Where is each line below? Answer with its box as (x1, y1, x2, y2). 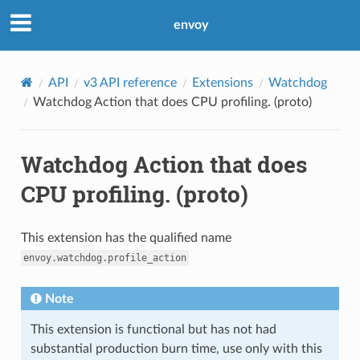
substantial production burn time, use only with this (30, 342, 322, 355)
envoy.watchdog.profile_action (22, 252, 186, 264)
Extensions (191, 76, 253, 89)
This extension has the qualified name (20, 231, 231, 244)
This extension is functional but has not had (30, 322, 276, 336)
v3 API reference (83, 76, 177, 89)
